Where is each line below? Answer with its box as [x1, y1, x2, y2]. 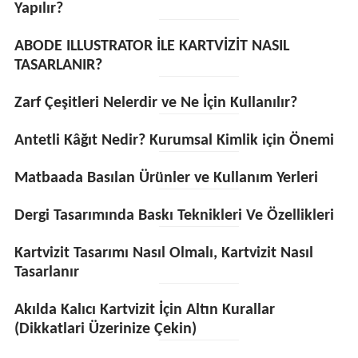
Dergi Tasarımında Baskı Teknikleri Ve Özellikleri [14, 208, 338, 224]
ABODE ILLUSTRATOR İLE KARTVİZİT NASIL [14, 38, 289, 54]
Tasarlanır [14, 265, 79, 280]
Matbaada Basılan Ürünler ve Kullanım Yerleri [14, 170, 318, 186]
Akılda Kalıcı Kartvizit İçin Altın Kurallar [14, 302, 275, 318]
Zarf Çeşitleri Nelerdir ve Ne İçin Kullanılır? [14, 95, 297, 111]
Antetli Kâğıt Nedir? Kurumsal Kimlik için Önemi [14, 133, 334, 149]
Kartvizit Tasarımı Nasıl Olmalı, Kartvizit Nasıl [14, 245, 313, 261]
